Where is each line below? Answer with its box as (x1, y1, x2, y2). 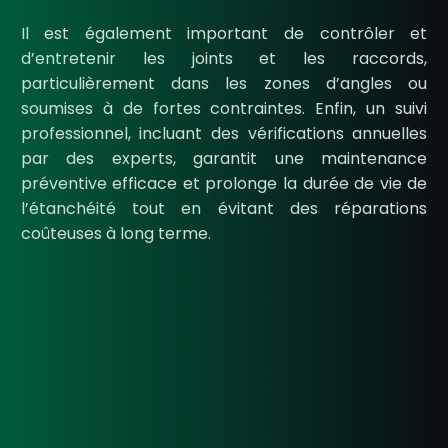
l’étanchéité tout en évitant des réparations (20, 197, 428, 220)
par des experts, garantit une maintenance (20, 147, 428, 170)
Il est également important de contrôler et (20, 22, 428, 45)
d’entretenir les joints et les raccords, (20, 47, 428, 70)
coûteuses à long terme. (20, 222, 211, 245)
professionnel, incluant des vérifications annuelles (20, 122, 428, 145)
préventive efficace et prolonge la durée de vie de (20, 172, 428, 195)
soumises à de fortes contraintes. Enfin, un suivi (20, 97, 428, 120)
